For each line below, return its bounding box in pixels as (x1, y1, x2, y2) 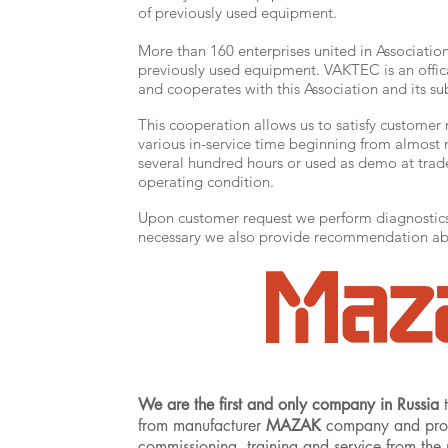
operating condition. (138, 172, 275, 191)
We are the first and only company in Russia (138, 394, 440, 415)
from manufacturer (138, 415, 267, 436)
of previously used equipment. (138, 3, 338, 22)
